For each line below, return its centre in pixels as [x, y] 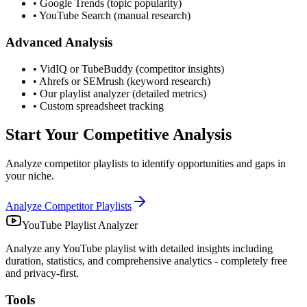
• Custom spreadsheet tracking [98, 106]
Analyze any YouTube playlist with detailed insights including [139, 249]
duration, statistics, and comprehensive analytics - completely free [146, 261]
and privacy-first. [42, 273]
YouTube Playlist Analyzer [80, 225]
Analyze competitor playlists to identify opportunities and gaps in [146, 164]
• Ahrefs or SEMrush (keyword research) [122, 81]
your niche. [30, 176]
